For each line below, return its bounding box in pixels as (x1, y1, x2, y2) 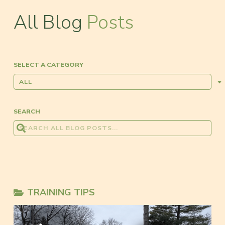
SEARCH (14, 107, 40, 116)
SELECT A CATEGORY (14, 60, 83, 69)
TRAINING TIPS (27, 186, 95, 198)
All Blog (14, 10, 87, 35)
